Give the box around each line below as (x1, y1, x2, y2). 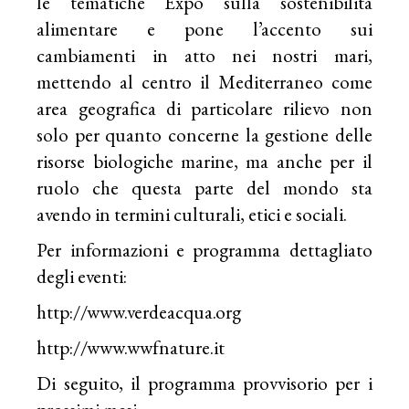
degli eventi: (37, 263, 128, 288)
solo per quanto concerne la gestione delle (37, 121, 372, 147)
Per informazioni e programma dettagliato (37, 236, 372, 262)
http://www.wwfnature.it (37, 334, 225, 360)
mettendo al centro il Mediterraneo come (37, 68, 372, 94)
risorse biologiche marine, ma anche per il (37, 148, 372, 173)
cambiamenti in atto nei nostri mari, (37, 42, 372, 68)
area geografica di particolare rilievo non (37, 95, 372, 121)
